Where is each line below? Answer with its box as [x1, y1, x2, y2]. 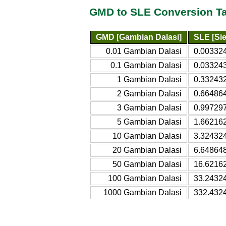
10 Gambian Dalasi [112, 131, 182, 140]
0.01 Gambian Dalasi [106, 46, 182, 55]
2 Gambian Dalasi [117, 89, 182, 98]
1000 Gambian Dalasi [103, 188, 182, 197]
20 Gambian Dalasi [112, 145, 182, 154]
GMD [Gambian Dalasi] [96, 32, 182, 41]
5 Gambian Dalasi [117, 117, 182, 126]
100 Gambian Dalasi [108, 174, 182, 183]
